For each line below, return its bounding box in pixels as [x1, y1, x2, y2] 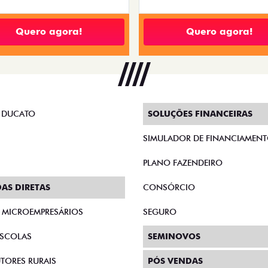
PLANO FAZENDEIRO [143, 158, 223, 167]
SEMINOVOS [148, 232, 200, 241]
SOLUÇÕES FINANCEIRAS [148, 109, 252, 118]
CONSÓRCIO [143, 182, 195, 192]
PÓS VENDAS [148, 256, 203, 266]
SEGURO [143, 207, 176, 217]
